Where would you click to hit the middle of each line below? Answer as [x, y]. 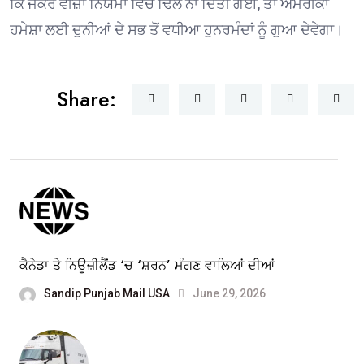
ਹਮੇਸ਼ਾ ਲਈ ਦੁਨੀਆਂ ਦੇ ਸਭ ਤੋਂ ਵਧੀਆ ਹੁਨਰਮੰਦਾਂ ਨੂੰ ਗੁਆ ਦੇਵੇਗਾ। [177, 30]
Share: [87, 100]
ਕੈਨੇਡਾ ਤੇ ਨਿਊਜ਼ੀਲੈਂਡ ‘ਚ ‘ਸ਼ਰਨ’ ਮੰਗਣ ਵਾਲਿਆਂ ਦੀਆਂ [147, 266]
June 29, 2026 [228, 294]
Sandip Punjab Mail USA [107, 294]
